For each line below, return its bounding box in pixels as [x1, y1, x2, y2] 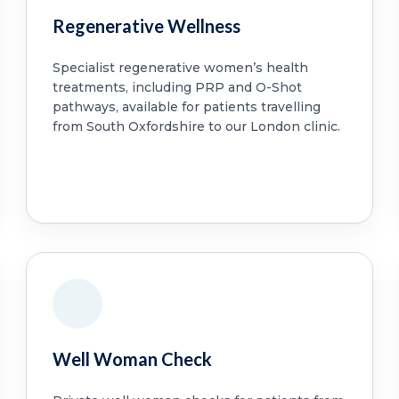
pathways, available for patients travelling [53, 98, 322, 115]
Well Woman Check [53, 347, 213, 370]
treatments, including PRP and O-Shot [53, 78, 303, 95]
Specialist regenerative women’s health [53, 59, 309, 76]
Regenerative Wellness [53, 14, 241, 37]
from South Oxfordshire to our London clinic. [53, 118, 341, 134]
